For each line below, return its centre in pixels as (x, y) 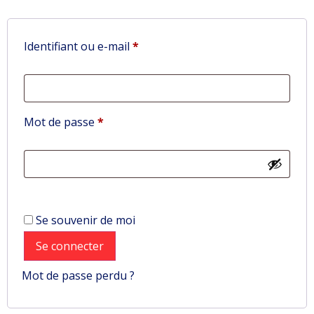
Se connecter (70, 246)
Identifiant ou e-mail (78, 46)
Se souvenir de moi (86, 220)
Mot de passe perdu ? (78, 275)
